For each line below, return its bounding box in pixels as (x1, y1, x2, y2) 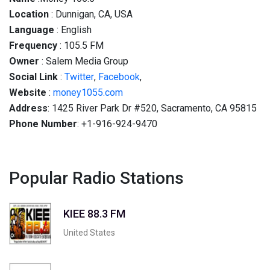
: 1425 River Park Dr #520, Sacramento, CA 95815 (48, 102, 257, 114)
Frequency (9, 40, 57, 51)
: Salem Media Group (39, 55, 128, 67)
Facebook (98, 71, 140, 83)
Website (9, 87, 46, 98)
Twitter (64, 71, 94, 83)
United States (63, 227, 115, 237)
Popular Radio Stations (9, 168, 184, 188)
